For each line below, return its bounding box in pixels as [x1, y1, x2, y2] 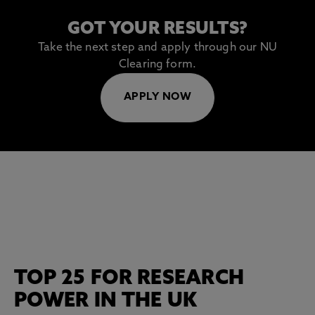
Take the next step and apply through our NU [38, 42, 277, 53]
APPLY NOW [123, 92, 192, 103]
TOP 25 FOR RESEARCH [14, 269, 245, 289]
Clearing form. [118, 59, 197, 70]
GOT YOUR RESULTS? [67, 21, 248, 38]
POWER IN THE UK [14, 292, 198, 311]
